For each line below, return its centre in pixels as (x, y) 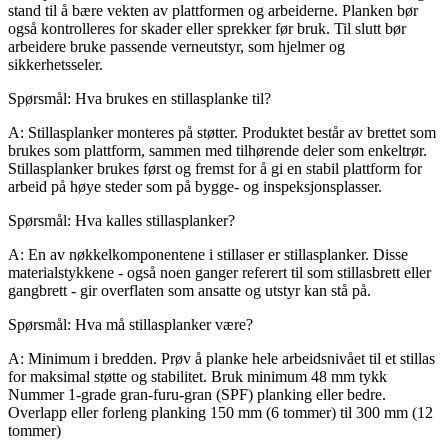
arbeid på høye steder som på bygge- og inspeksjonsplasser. (195, 186)
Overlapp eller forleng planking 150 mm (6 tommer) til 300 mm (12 (220, 412)
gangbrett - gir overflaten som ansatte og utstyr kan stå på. (189, 290)
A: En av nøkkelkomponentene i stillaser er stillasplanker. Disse (208, 254)
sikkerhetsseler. (55, 64)
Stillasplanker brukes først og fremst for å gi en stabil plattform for (215, 168)
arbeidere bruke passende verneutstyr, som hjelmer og (176, 46)
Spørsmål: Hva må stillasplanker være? (130, 324)
